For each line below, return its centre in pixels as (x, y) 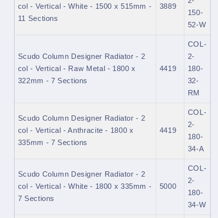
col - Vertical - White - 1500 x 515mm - (85, 7)
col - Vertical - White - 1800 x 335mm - (85, 187)
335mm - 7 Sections (53, 143)
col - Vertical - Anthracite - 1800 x (76, 131)
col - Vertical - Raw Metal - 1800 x (77, 69)
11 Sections (38, 19)
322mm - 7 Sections (53, 81)
